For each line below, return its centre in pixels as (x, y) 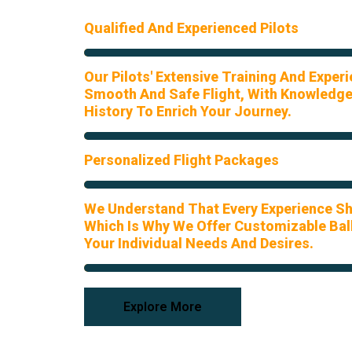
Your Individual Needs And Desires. (199, 243)
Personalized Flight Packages (181, 160)
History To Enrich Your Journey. (188, 111)
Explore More (163, 307)
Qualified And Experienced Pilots (191, 28)
